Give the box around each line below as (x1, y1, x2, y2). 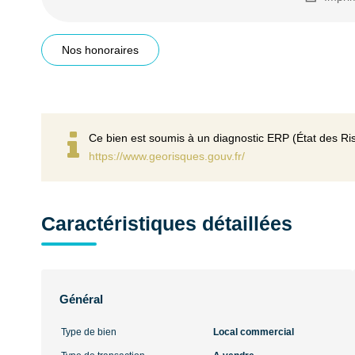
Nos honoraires (62, 44, 139, 56)
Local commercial (212, 326, 294, 338)
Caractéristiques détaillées (41, 212, 292, 235)
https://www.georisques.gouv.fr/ (89, 150, 245, 162)
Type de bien (61, 326, 116, 338)
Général (59, 292, 103, 306)
